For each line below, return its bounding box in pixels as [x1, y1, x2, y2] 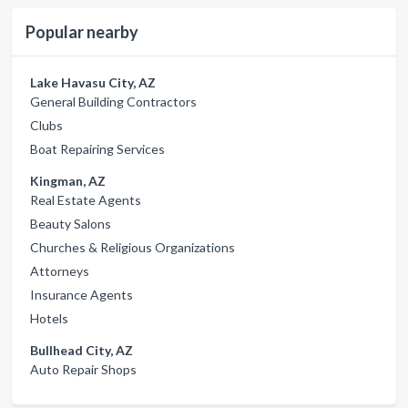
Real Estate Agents [30, 192, 141, 208]
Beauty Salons [30, 216, 111, 231]
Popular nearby [25, 22, 138, 42]
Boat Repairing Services [30, 141, 165, 157]
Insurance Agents [30, 287, 133, 302]
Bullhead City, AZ [30, 342, 133, 358]
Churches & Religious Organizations [30, 240, 235, 255]
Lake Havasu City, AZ [30, 75, 156, 90]
